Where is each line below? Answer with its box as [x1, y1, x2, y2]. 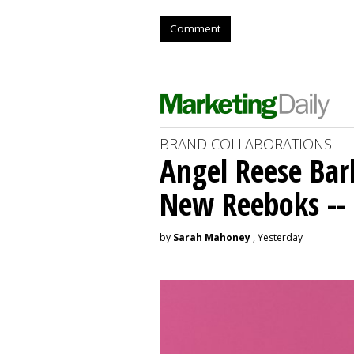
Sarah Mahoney [173, 230, 250, 244]
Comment [170, 21, 220, 36]
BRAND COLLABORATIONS [160, 134, 332, 153]
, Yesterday [250, 230, 303, 244]
